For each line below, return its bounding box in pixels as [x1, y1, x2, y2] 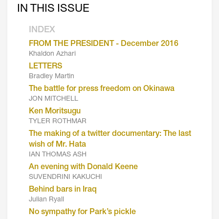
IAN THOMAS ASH [29, 151, 87, 158]
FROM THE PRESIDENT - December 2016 [29, 40, 178, 48]
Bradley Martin [29, 73, 74, 80]
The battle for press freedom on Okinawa [29, 85, 175, 93]
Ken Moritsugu [29, 108, 81, 116]
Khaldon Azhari [29, 50, 76, 58]
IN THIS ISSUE [17, 3, 89, 15]
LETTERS [29, 63, 62, 71]
